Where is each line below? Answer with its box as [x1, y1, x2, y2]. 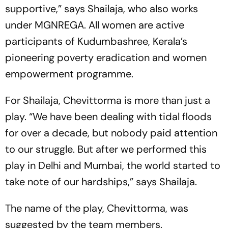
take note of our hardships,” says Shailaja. [5, 175, 197, 188]
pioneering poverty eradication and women [5, 50, 207, 64]
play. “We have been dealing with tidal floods [5, 109, 212, 123]
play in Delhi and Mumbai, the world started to [5, 158, 220, 172]
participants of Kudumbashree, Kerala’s [5, 34, 187, 48]
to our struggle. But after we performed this [5, 142, 207, 156]
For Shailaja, [5, 93, 63, 107]
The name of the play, [5, 201, 107, 215]
